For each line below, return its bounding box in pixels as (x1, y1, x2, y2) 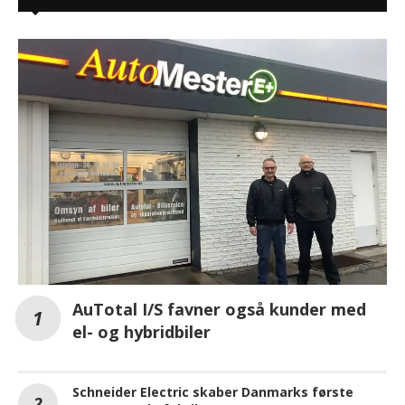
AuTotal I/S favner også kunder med (72, 298, 366, 321)
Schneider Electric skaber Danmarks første (72, 383, 353, 401)
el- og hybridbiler (72, 321, 211, 344)
